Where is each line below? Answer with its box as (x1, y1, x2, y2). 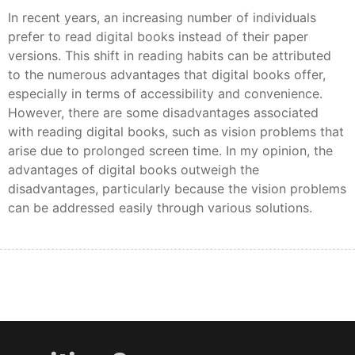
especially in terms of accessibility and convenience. (8, 86, 323, 102)
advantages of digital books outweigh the (8, 162, 259, 178)
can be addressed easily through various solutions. (8, 200, 312, 216)
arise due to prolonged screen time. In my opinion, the (8, 143, 333, 159)
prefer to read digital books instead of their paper (8, 29, 308, 45)
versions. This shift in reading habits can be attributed (8, 48, 331, 64)
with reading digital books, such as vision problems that (8, 124, 344, 140)
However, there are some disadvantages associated (8, 105, 319, 121)
